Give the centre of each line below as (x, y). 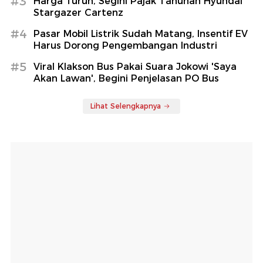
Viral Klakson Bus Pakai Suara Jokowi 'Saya (135, 66)
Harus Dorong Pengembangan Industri (125, 45)
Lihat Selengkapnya (126, 106)
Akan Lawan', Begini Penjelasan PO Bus (126, 78)
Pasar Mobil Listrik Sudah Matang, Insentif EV (141, 33)
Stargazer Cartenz (78, 12)
